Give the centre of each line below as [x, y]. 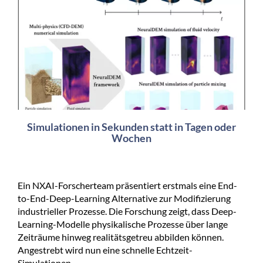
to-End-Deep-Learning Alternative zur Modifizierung [124, 198]
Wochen [131, 138]
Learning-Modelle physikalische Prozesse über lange [123, 224]
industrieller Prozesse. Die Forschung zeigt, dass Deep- [127, 211]
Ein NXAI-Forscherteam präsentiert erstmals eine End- [127, 185]
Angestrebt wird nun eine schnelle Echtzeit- [105, 250]
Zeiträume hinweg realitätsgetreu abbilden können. [121, 237]
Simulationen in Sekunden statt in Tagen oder [131, 127]
